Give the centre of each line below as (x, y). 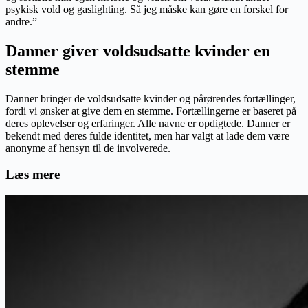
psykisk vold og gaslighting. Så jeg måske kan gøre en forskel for (147, 9)
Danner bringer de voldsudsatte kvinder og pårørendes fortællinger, (151, 98)
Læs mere (33, 175)
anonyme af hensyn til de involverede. (88, 148)
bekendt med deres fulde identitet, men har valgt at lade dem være (147, 135)
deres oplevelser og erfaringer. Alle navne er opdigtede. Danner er (148, 123)
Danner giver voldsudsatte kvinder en (138, 51)
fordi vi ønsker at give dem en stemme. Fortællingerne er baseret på (151, 111)
